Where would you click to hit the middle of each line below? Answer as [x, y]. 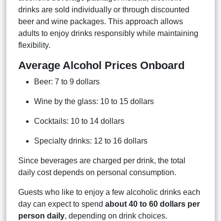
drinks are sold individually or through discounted [104, 9]
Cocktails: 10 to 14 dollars [79, 121]
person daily [41, 216]
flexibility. [34, 45]
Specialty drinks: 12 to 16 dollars [91, 141]
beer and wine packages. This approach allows [101, 21]
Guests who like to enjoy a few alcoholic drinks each [109, 192]
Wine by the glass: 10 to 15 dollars [94, 101]
